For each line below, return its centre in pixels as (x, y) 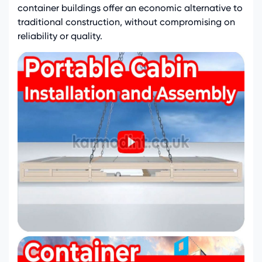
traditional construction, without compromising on (126, 22)
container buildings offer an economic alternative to (130, 8)
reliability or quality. (60, 36)
